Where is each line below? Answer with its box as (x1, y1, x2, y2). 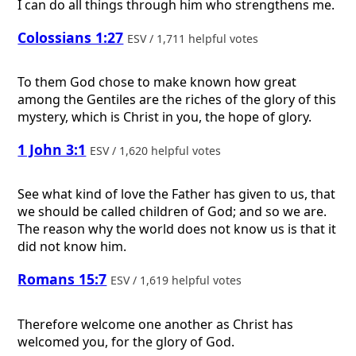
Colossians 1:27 (17, 27, 124, 47)
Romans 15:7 (17, 269, 107, 288)
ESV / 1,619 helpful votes (110, 272, 246, 288)
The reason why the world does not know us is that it (17, 220, 337, 238)
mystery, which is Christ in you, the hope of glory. (17, 108, 312, 126)
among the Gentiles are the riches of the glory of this (17, 91, 337, 109)
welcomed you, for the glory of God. (17, 332, 235, 350)
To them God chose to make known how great (17, 73, 297, 91)
